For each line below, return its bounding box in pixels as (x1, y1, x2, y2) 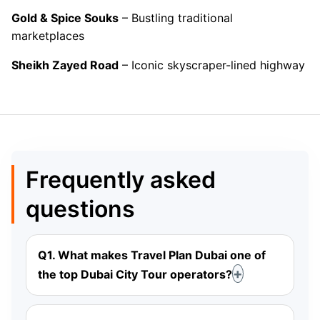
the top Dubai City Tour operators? (38, 267, 232, 282)
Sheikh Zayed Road (11, 58, 119, 73)
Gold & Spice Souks (11, 11, 119, 26)
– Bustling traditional (119, 11, 233, 26)
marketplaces (11, 29, 84, 44)
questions (26, 195, 135, 224)
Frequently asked (26, 166, 216, 194)
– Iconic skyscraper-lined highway (119, 58, 305, 73)
